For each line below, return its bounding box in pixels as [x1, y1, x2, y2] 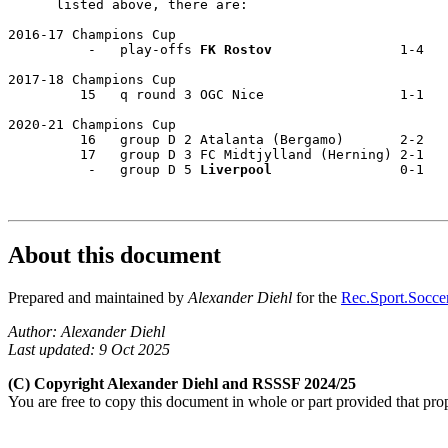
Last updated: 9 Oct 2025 [8, 340, 170, 358]
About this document [8, 241, 221, 268]
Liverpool [200, 161, 272, 177]
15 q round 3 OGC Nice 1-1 [8, 86, 440, 102]
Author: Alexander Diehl [8, 322, 165, 340]
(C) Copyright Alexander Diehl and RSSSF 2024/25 [8, 374, 356, 392]
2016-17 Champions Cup [8, 26, 184, 42]
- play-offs [8, 41, 200, 57]
